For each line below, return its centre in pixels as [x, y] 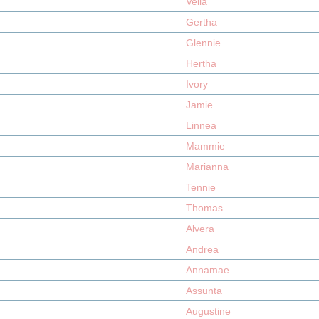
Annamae [208, 270]
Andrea [202, 249]
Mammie [205, 146]
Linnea [201, 125]
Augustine [208, 311]
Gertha [202, 22]
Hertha [201, 63]
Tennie [201, 187]
